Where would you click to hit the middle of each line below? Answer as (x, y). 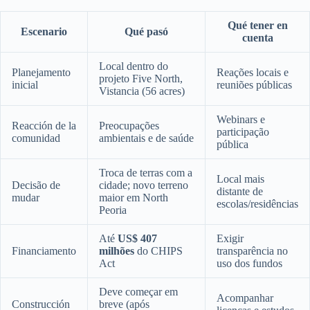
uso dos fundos (249, 264)
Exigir (230, 239)
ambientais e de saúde (146, 138)
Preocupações (129, 126)
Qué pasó (146, 32)
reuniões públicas (254, 85)
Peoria (113, 210)
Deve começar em (138, 292)
